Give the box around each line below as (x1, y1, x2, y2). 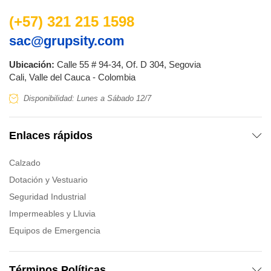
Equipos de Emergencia (9, 225, 100, 235)
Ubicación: (9, 59, 54, 70)
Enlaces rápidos (9, 129, 93, 142)
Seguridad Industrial (9, 191, 86, 201)
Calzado (9, 157, 41, 168)
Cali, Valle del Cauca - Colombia (9, 71, 135, 82)
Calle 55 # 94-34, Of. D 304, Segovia (54, 59, 201, 70)
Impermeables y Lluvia (9, 208, 96, 218)
